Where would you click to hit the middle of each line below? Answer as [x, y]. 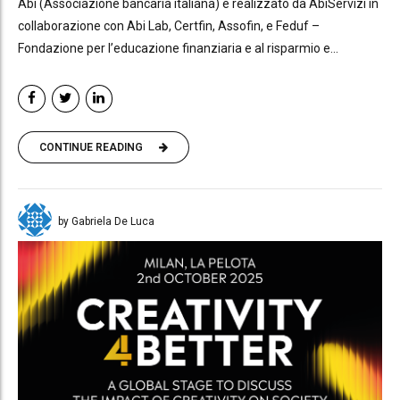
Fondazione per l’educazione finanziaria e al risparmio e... [178, 48]
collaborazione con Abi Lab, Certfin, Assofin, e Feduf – [169, 25]
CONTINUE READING [91, 148]
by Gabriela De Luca [106, 221]
